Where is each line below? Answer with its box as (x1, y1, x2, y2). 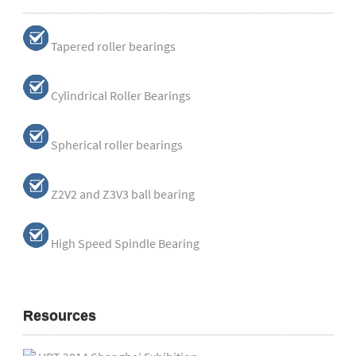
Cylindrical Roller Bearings (50, 87, 191, 103)
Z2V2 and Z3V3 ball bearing (50, 186, 195, 202)
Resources (22, 308, 96, 323)
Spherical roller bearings (50, 137, 183, 153)
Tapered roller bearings (50, 38, 176, 54)
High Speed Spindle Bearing (50, 235, 199, 251)
